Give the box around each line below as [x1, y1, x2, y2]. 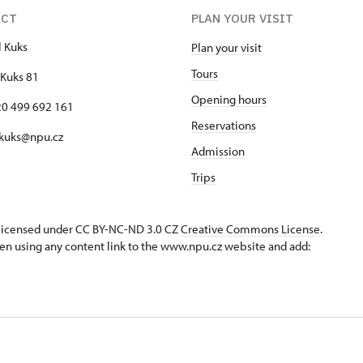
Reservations [191, 117, 256, 133]
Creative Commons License [181, 221, 320, 237]
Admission [191, 143, 245, 159]
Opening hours [191, 92, 267, 107]
